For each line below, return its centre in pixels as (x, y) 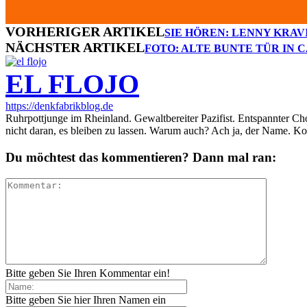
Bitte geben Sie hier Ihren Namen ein (86, 299)
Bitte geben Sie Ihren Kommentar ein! (88, 273)
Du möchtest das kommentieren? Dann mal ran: (141, 157)
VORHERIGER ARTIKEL (85, 32)
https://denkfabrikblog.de (59, 106)
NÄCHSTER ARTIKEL (75, 48)
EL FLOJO (72, 84)
